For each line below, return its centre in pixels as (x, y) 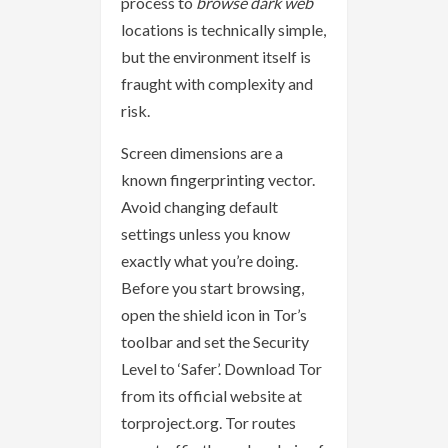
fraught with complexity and (217, 83)
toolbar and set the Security (215, 341)
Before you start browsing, (212, 287)
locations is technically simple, (223, 29)
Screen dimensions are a (202, 152)
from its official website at (211, 395)
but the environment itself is (216, 56)
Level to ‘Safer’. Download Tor (221, 368)
